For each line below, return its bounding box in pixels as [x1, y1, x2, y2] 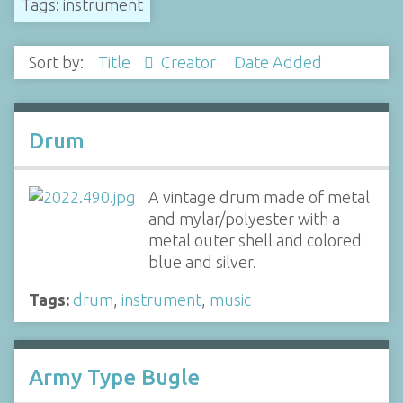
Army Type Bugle [29, 364, 200, 390]
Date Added [234, 53, 322, 72]
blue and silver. [148, 252, 256, 271]
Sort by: [29, 53, 87, 72]
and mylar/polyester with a [148, 209, 340, 228]
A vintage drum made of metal [148, 187, 370, 206]
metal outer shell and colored [148, 230, 362, 249]
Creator [161, 53, 219, 72]
